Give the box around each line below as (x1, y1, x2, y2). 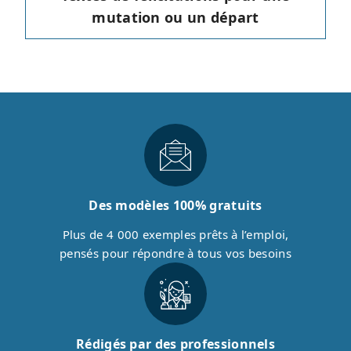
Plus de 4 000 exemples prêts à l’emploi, (62, 226, 289, 243)
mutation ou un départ (92, 7, 259, 27)
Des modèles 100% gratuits (89, 197, 262, 215)
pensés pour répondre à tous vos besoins (60, 245, 291, 262)
